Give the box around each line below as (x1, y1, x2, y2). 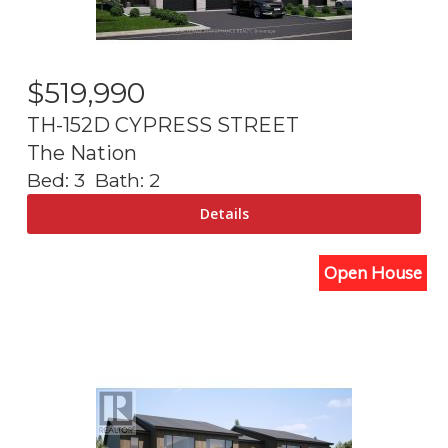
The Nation (27, 141, 137, 165)
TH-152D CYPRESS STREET (27, 113, 299, 137)
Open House (324, 262, 422, 283)
